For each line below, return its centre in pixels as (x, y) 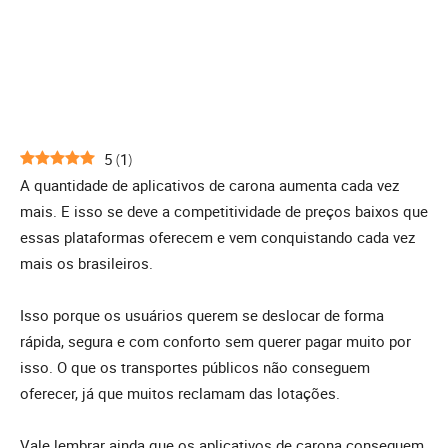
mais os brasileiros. (86, 263)
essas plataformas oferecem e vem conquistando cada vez (217, 237)
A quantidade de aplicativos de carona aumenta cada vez (209, 185)
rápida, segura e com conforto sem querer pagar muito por (215, 341)
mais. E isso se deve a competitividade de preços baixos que (224, 211)
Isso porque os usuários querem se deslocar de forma (202, 315)
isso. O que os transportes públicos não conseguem (195, 367)
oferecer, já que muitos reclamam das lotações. (180, 393)
